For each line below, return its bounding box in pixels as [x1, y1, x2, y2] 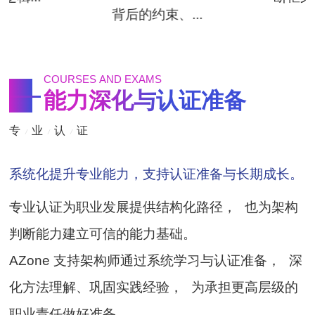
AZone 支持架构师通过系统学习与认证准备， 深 [9, 252, 303, 268]
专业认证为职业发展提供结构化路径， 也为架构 [9, 198, 299, 214]
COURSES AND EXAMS [43, 73, 162, 85]
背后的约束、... [112, 6, 203, 22]
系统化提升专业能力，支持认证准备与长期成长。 [9, 166, 304, 182]
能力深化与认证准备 [43, 87, 247, 113]
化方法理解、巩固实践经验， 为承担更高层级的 [9, 278, 299, 295]
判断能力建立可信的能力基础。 [9, 225, 197, 241]
